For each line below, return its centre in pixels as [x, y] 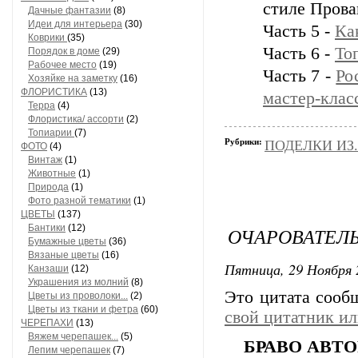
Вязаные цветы [64, 255]
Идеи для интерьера [75, 24]
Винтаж [45, 160]
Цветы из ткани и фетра [83, 309]
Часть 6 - [299, 54]
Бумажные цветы [67, 241]
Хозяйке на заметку [73, 78]
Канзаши [48, 268]
